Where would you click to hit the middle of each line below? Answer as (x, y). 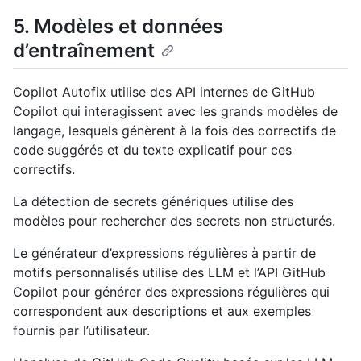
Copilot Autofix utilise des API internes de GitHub (164, 92)
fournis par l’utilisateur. (81, 331)
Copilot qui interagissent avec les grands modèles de (175, 112)
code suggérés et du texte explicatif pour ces (152, 150)
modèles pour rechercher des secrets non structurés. (174, 221)
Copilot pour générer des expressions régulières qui (171, 292)
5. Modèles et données (118, 26)
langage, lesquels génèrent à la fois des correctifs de (174, 131)
